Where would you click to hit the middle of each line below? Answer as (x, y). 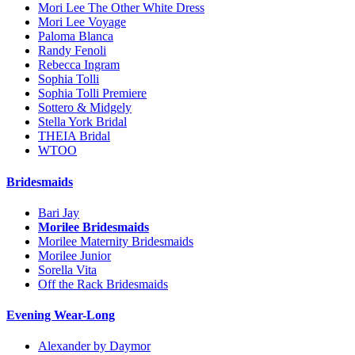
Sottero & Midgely (85, 108)
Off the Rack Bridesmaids (103, 284)
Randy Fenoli (72, 51)
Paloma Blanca (76, 36)
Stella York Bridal (82, 122)
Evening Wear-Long (61, 315)
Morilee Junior (74, 255)
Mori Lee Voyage (82, 22)
